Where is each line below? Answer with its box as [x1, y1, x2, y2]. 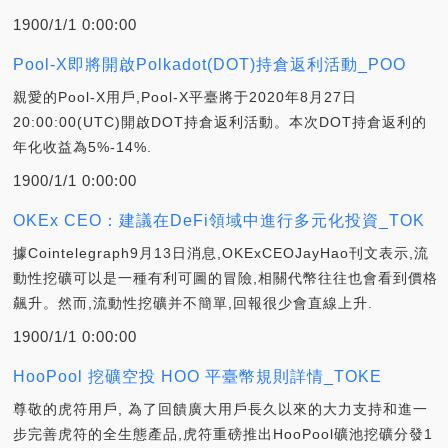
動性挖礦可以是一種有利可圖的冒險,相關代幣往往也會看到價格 [13, 270, 438, 287]
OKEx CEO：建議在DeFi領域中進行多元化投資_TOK [13, 212, 425, 230]
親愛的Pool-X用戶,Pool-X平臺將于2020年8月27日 [13, 89, 357, 106]
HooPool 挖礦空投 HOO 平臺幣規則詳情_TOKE [13, 368, 382, 386]
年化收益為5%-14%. [13, 139, 152, 156]
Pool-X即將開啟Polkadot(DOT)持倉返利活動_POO [13, 56, 406, 74]
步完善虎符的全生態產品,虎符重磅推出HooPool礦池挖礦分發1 [13, 426, 433, 443]
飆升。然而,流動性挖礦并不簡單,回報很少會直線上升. [13, 295, 373, 312]
